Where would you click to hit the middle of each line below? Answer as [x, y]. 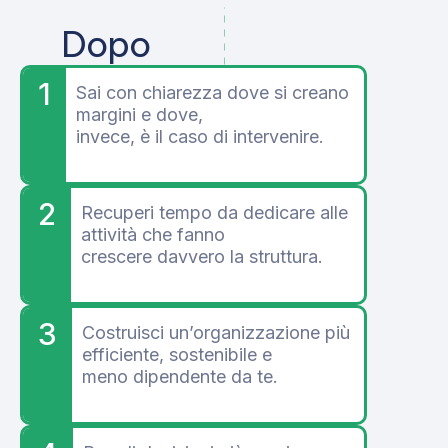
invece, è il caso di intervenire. [200, 137]
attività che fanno [153, 235]
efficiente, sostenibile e [177, 355]
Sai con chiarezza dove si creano [212, 93]
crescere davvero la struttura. [202, 257]
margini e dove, [139, 115]
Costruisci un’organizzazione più [216, 333]
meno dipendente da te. [180, 377]
